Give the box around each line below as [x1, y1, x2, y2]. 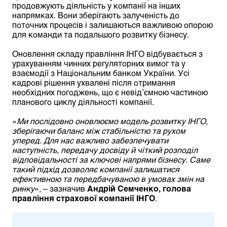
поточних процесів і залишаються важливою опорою [12, 20, 213, 30]
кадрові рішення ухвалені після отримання [12, 78, 175, 88]
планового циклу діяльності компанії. [12, 97, 154, 107]
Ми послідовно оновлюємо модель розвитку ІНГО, [17, 116, 208, 126]
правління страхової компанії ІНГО [12, 193, 155, 203]
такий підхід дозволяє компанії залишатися [12, 164, 179, 174]
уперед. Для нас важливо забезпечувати [12, 135, 168, 145]
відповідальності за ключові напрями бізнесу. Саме [12, 155, 210, 165]
